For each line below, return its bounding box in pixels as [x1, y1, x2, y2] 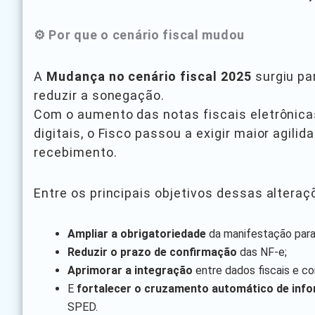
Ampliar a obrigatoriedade [67, 226, 206, 240]
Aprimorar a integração [67, 263, 193, 277]
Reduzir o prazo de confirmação [67, 245, 237, 259]
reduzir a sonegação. [34, 87, 165, 103]
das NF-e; [237, 245, 287, 259]
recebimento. [34, 144, 117, 160]
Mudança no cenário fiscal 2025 [46, 68, 252, 84]
